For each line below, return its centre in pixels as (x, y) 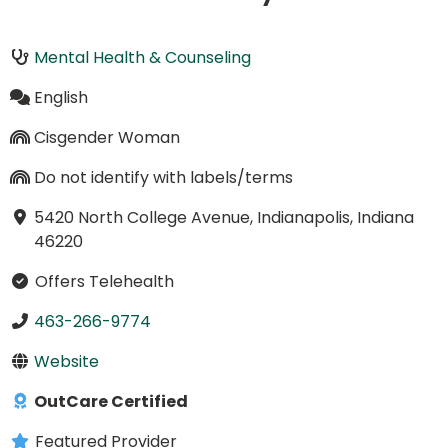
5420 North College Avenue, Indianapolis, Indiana (223, 217)
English (60, 97)
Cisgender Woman (106, 137)
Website (66, 361)
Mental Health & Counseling (142, 57)
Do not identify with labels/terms (163, 177)
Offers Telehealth (102, 281)
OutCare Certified (109, 401)
